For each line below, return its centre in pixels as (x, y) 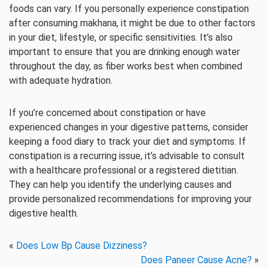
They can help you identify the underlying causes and (120, 185)
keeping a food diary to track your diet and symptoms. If (127, 141)
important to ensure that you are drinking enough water (124, 52)
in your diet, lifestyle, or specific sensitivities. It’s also (121, 37)
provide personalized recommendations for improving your (130, 199)
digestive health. (44, 213)
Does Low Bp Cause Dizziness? (82, 246)
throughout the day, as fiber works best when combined (126, 66)
